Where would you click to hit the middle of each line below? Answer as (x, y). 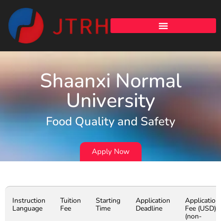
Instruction (29, 201)
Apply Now (110, 152)
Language (27, 209)
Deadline (149, 209)
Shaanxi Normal (110, 81)
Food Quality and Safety (110, 122)
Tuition (71, 201)
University (110, 101)
